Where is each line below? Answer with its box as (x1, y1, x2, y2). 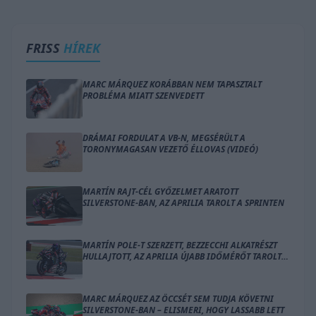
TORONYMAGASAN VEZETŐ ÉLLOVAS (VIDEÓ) (83, 142, 258, 155)
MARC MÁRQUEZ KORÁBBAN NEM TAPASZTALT (83, 78, 262, 90)
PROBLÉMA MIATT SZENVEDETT (83, 89, 204, 102)
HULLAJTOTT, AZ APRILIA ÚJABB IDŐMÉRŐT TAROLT (83, 250, 281, 262)
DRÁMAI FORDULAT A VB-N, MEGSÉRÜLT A (83, 131, 245, 144)
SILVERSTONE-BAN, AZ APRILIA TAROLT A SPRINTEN (83, 196, 284, 209)
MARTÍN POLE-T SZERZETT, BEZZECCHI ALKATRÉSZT (83, 238, 277, 251)
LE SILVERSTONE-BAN (83, 261, 166, 274)
